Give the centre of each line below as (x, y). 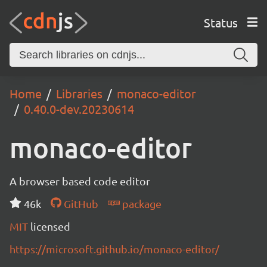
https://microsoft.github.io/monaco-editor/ (114, 249)
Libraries (79, 93)
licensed (50, 226)
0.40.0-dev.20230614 (79, 109)
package (140, 204)
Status (221, 22)
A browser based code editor (80, 181)
